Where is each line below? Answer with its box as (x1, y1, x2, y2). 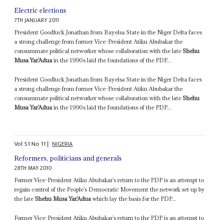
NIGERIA (52, 139, 73, 149)
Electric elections (14, 5, 67, 15)
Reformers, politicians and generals (14, 154, 122, 163)
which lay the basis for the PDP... (91, 195, 177, 203)
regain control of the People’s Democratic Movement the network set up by (14, 186, 205, 193)
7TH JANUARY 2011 (14, 15, 59, 25)
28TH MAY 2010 (14, 164, 52, 173)
